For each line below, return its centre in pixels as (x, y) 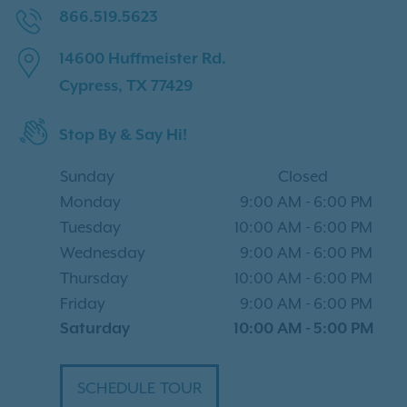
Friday (83, 303)
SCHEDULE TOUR (140, 387)
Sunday (87, 176)
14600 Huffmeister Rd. (143, 59)
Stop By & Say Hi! (123, 135)
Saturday (95, 328)
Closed (303, 176)
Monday (90, 201)
